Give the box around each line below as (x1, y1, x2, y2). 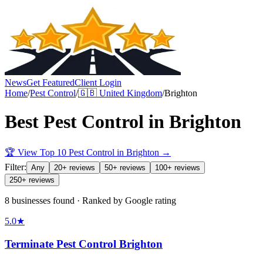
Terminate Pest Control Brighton (5, 237, 163, 250)
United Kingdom (99, 88, 162, 98)
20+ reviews (54, 163, 95, 172)
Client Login (75, 77, 122, 87)
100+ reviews (155, 163, 200, 172)
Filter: (5, 161, 26, 172)
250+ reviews (9, 175, 55, 184)
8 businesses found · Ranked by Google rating (5, 195, 176, 205)
